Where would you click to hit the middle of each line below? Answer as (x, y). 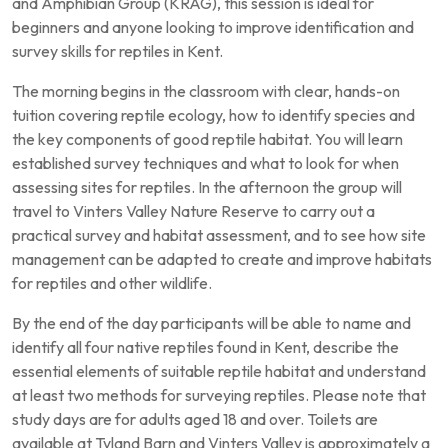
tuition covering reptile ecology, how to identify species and (213, 115)
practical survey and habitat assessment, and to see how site (219, 235)
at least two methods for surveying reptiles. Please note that (219, 395)
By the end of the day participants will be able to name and (211, 323)
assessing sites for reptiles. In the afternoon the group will (207, 187)
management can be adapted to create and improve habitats (222, 259)
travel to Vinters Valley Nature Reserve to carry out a (193, 211)
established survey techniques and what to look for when (205, 163)
